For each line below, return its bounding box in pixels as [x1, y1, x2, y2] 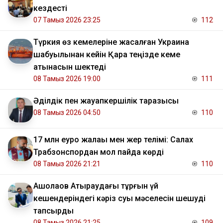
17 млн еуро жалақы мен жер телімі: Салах [33, 135, 193, 145]
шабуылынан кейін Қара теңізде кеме [33, 50, 180, 60]
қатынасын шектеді [33, 62, 106, 72]
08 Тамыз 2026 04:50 [33, 109, 101, 117]
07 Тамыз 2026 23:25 [33, 16, 101, 24]
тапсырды [33, 206, 74, 216]
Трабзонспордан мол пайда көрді [33, 147, 164, 157]
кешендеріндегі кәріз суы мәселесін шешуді [33, 194, 206, 204]
